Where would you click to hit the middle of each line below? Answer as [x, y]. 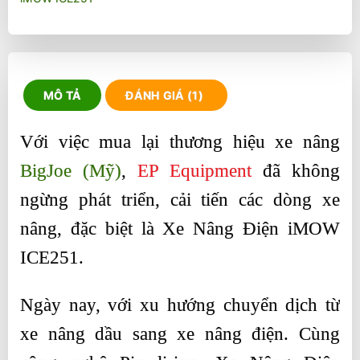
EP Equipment [194, 171]
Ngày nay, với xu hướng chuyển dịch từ [180, 305]
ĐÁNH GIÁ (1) [164, 95]
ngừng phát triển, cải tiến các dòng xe [180, 200]
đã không [296, 171]
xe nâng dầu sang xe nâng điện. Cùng [180, 334]
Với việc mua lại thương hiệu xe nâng [180, 142]
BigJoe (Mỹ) [71, 171]
